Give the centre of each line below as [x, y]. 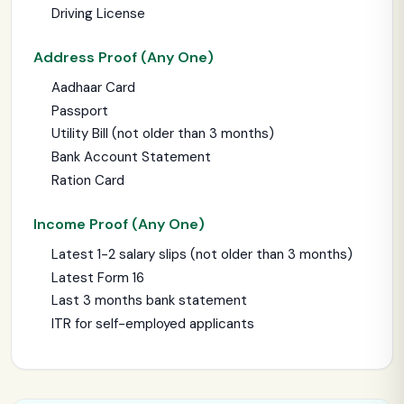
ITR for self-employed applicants [153, 324]
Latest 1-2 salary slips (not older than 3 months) [202, 254]
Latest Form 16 [98, 277]
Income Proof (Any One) [119, 224]
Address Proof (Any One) [124, 57]
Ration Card [88, 180]
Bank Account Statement [131, 157]
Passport [80, 110]
